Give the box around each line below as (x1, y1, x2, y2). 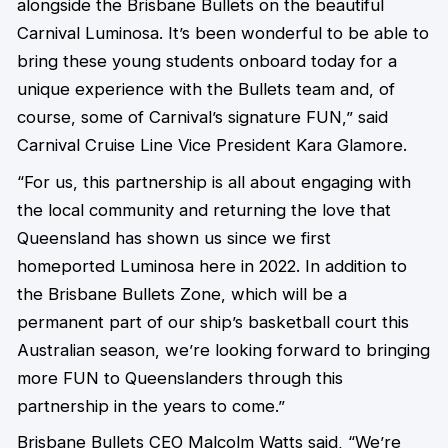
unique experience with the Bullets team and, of (16, 79, 395, 100)
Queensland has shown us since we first (16, 227, 331, 248)
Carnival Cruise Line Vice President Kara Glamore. (16, 135, 407, 156)
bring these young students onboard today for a (16, 51, 397, 72)
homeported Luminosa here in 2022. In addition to (16, 255, 407, 276)
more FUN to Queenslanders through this (16, 367, 343, 388)
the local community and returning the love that (16, 199, 391, 220)
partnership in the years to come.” (16, 395, 285, 416)
